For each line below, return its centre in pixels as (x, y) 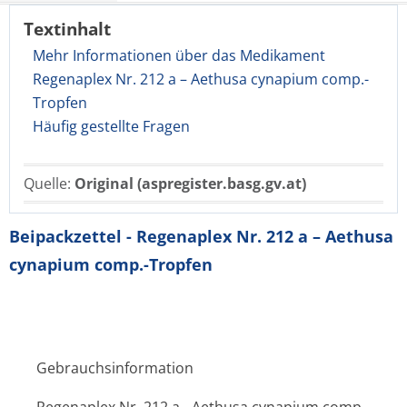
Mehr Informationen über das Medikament (179, 55)
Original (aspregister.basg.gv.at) (190, 184)
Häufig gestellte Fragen (111, 126)
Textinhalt (67, 29)
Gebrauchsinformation (115, 368)
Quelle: (49, 184)
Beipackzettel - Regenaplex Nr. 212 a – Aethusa (201, 236)
